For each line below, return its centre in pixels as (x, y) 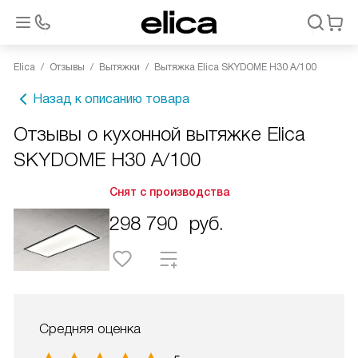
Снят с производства (169, 192)
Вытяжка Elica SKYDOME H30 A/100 (235, 67)
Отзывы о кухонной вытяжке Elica (159, 134)
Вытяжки (119, 67)
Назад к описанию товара (111, 99)
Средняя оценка (90, 329)
